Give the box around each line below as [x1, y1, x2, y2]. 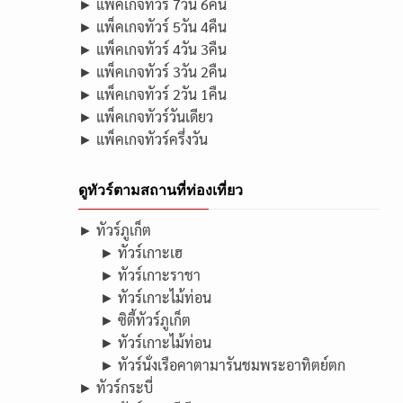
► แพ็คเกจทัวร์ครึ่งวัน [78, 130, 208, 148]
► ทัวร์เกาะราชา [100, 265, 201, 284]
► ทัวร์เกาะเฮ [100, 243, 183, 262]
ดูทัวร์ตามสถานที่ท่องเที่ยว [78, 182, 243, 199]
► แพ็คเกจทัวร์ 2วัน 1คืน [78, 85, 227, 103]
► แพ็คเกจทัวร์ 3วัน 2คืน [78, 62, 227, 81]
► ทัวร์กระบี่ [78, 378, 153, 397]
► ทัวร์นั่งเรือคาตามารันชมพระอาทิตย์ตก [100, 355, 345, 374]
